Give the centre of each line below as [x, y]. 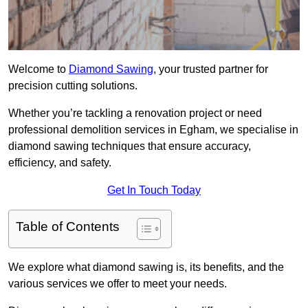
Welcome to [38, 69]
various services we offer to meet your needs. [118, 284]
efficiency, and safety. [60, 163]
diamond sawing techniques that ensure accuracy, [130, 146]
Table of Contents [68, 227]
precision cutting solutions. [73, 86]
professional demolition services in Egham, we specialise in [153, 130]
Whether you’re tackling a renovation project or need [135, 113]
